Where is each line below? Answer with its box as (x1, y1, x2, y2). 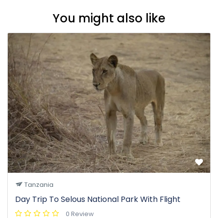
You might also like (53, 10, 165, 26)
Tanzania (23, 180, 54, 190)
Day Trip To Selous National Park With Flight (15, 194, 181, 205)
